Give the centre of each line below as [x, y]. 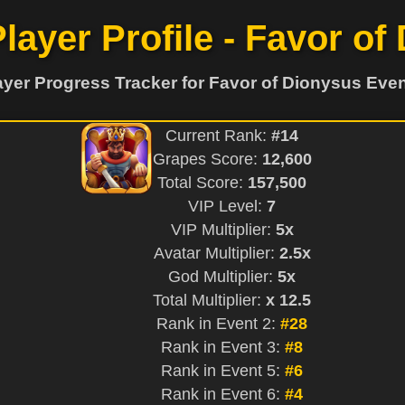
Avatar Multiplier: [216, 253]
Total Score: [202, 182]
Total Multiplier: [209, 300]
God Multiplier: [223, 276]
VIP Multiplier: [223, 229]
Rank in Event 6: [223, 394]
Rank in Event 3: [223, 347]
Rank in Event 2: [218, 323]
